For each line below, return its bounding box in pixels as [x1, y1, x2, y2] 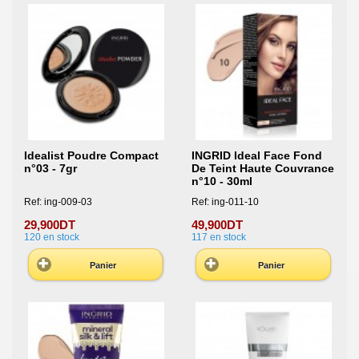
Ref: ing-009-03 [24, 196, 92, 208]
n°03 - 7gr [24, 162, 77, 175]
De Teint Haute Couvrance [191, 162, 334, 175]
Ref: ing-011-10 [191, 196, 259, 208]
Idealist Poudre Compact [24, 149, 159, 163]
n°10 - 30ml [191, 175, 252, 188]
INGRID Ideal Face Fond [191, 149, 322, 163]
